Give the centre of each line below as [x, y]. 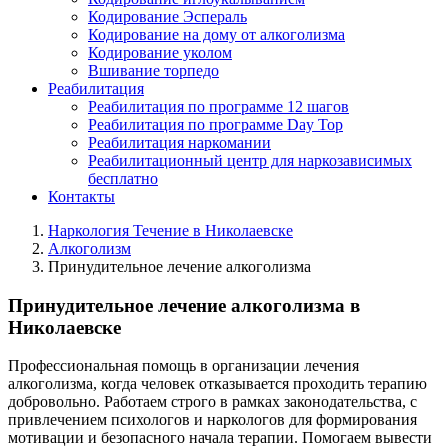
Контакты [81, 196]
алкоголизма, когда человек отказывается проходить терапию [217, 384]
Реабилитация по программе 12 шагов [218, 106]
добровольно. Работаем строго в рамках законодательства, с [212, 402]
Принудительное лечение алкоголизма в [184, 305]
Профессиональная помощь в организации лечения [183, 366]
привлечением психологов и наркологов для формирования [212, 420]
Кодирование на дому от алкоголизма [216, 34]
